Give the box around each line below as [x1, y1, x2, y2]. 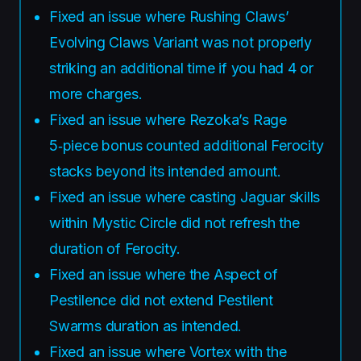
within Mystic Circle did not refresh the [49, 214, 300, 231]
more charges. [49, 85, 143, 102]
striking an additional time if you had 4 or [49, 59, 314, 77]
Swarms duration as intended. [49, 317, 243, 334]
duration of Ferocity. [49, 239, 180, 257]
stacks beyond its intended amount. [49, 162, 281, 180]
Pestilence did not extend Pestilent [49, 291, 273, 309]
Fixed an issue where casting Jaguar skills [49, 188, 321, 205]
